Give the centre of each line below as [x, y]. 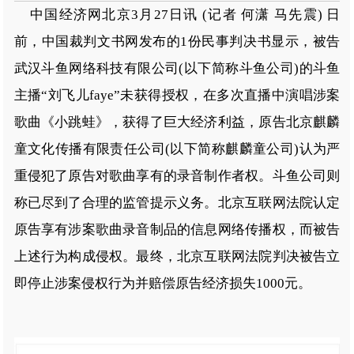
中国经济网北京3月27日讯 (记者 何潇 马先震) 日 [178, 14]
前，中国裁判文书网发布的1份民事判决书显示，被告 [177, 41]
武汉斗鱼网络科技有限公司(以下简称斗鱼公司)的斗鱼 [177, 68]
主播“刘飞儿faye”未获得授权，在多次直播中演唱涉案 [177, 95]
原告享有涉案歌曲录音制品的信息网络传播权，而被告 [177, 229]
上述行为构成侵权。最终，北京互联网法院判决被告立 [177, 256]
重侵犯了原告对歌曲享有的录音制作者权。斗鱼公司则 [177, 175]
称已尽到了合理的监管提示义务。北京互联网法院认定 [177, 202]
